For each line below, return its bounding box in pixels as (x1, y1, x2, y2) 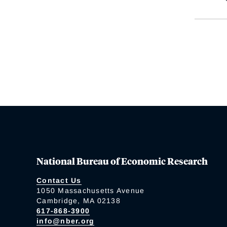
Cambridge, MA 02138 (36, 196, 121, 205)
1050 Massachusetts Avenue (36, 186, 145, 195)
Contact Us (36, 176, 82, 184)
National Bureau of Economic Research (36, 154, 208, 167)
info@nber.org (36, 216, 95, 225)
